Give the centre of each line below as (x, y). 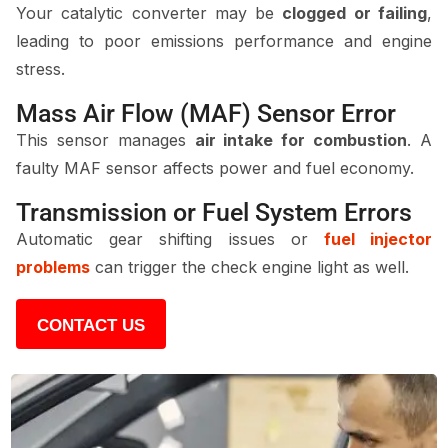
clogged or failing (355, 13)
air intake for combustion (301, 140)
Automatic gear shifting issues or (170, 239)
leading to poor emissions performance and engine (224, 41)
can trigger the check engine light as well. (249, 267)
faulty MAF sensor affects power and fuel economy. (215, 168)
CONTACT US (91, 325)
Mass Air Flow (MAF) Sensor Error (206, 113)
